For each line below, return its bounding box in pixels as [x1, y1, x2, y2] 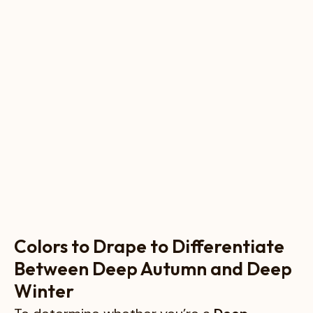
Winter [14, 279, 74, 303]
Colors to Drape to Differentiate [14, 234, 284, 258]
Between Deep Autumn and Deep [14, 256, 292, 280]
